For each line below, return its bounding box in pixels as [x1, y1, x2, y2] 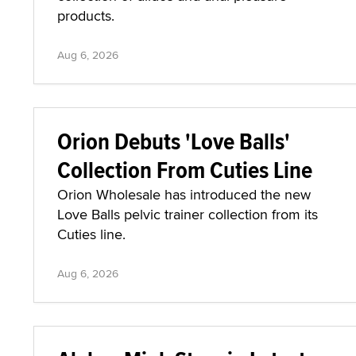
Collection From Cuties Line [57, 153, 312, 187]
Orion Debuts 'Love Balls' [57, 124, 290, 158]
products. [57, 6, 114, 25]
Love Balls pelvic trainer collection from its [57, 204, 318, 224]
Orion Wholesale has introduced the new [57, 184, 311, 204]
